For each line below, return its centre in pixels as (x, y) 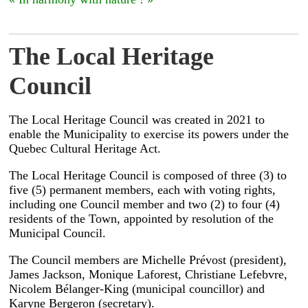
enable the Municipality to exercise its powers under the (149, 134)
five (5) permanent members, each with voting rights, (143, 190)
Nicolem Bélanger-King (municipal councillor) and (137, 289)
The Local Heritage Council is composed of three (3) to (148, 176)
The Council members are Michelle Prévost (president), (148, 260)
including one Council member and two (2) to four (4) (145, 205)
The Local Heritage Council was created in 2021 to (137, 119)
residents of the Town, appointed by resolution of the (142, 219)
